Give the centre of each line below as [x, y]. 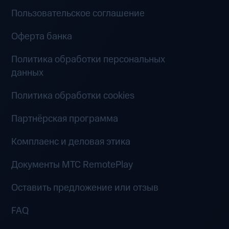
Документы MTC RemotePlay [72, 165]
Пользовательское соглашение [78, 13]
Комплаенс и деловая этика [71, 142]
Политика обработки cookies [73, 96]
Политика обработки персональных [88, 59]
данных [28, 73]
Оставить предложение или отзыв [85, 188]
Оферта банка [42, 36]
